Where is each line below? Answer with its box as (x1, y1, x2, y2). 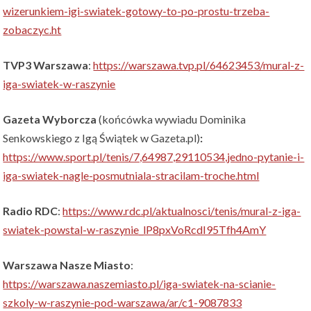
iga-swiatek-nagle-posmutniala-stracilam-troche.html (3, 169, 260, 183)
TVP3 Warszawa (3, 58, 89, 72)
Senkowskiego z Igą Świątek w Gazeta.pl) (3, 131, 201, 145)
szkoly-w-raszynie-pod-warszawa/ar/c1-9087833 (3, 296, 242, 310)
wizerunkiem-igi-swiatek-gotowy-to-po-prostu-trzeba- (3, 4, 270, 18)
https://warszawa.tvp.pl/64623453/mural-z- (93, 58, 305, 72)
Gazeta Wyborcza (3, 112, 99, 126)
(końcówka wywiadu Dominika (99, 112, 246, 126)
